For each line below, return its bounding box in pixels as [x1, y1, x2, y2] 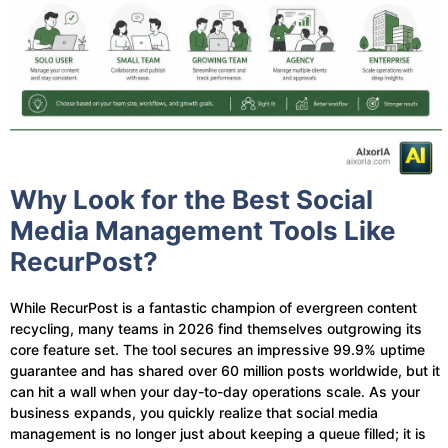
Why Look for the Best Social [10, 183, 373, 215]
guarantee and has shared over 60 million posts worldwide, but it [10, 361, 440, 379]
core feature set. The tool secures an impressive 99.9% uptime [10, 340, 425, 358]
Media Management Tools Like [10, 214, 396, 246]
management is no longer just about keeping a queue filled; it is [10, 424, 426, 442]
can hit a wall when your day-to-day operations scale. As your [10, 382, 420, 400]
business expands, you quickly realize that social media [10, 403, 378, 421]
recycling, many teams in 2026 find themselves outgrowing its [10, 319, 422, 337]
